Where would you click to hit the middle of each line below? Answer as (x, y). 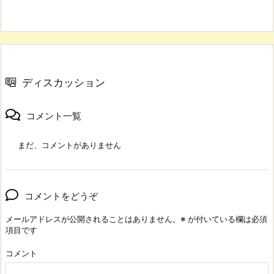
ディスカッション (64, 82)
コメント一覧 (54, 116)
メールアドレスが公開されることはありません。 (93, 219)
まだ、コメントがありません (69, 145)
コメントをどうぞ (61, 196)
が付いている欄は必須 (226, 219)
